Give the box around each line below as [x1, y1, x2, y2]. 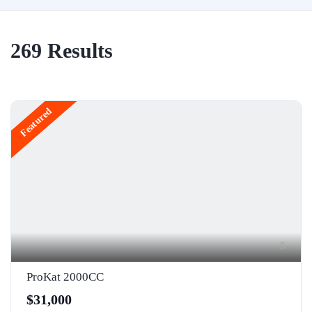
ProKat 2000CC [26, 270, 104, 283]
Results [42, 39, 113, 62]
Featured [17, 105, 54, 139]
